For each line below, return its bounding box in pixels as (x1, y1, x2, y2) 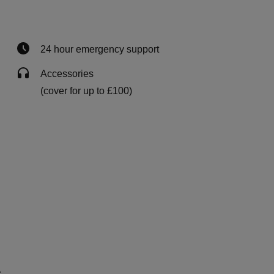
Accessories (40, 68, 94, 79)
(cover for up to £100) (40, 86, 132, 96)
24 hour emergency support (40, 44, 159, 54)
